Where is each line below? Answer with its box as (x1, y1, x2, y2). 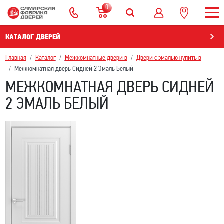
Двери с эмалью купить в (136, 54, 201, 62)
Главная (5, 54, 26, 62)
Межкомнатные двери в (64, 54, 127, 62)
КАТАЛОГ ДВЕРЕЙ (5, 34, 60, 41)
